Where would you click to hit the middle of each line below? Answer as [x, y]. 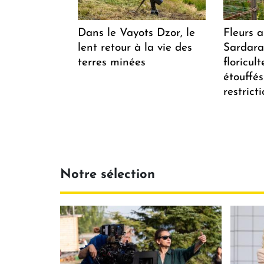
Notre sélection [108, 174]
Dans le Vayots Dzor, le [136, 33]
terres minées [112, 62]
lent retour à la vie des [135, 48]
